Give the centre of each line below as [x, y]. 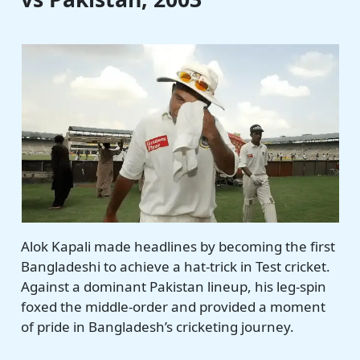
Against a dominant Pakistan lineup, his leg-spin [174, 286]
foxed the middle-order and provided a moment [174, 306]
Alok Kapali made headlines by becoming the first [178, 246]
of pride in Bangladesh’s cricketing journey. [158, 326]
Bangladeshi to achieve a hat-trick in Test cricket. [176, 266]
